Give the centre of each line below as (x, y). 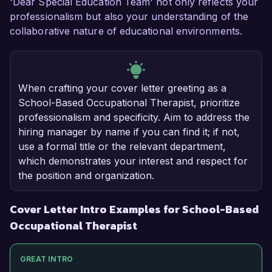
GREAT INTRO (46, 259)
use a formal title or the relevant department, (122, 147)
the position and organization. (86, 176)
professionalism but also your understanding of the (129, 17)
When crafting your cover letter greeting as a (122, 88)
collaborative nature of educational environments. (126, 31)
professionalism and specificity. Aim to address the (134, 117)
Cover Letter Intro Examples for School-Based (134, 209)
